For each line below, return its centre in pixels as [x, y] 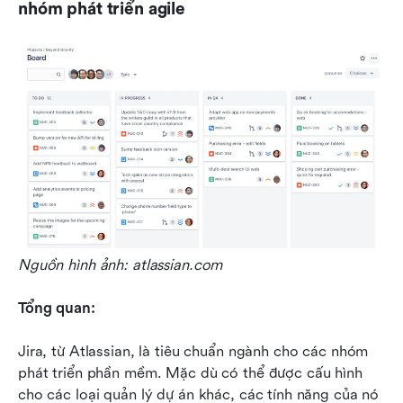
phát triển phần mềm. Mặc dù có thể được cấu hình [190, 373]
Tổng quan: [59, 309]
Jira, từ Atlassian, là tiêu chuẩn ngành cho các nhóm [193, 352]
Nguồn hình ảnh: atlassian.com [121, 265]
